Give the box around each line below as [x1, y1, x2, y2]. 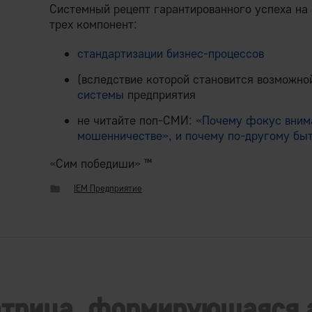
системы [77, 86, 124, 102]
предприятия [124, 86, 196, 102]
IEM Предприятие [74, 182, 142, 194]
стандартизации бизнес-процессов [77, 45, 264, 61]
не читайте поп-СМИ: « [77, 112, 202, 128]
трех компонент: [49, 16, 137, 32]
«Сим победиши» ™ [49, 155, 152, 171]
